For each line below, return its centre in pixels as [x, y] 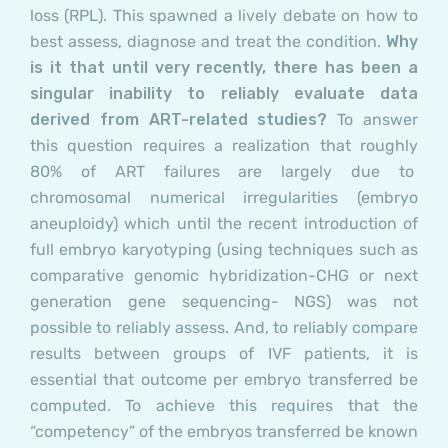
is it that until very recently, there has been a [224, 68]
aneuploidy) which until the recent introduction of [224, 224]
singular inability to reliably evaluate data [224, 94]
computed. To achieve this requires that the [224, 406]
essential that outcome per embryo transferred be [224, 380]
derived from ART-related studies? [184, 120]
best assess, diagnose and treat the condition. [208, 42]
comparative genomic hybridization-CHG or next [224, 276]
